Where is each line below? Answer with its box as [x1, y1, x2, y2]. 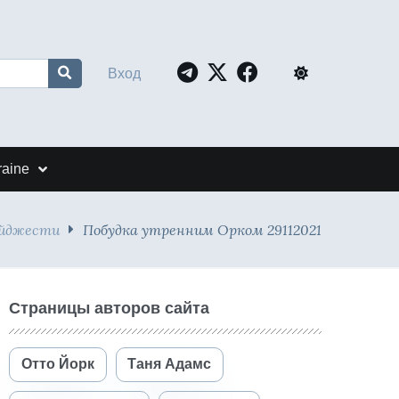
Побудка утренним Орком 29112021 [83, 220, 322, 239]
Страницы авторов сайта [9, 299, 209, 317]
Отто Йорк [20, 356, 94, 372]
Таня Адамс [127, 356, 212, 372]
